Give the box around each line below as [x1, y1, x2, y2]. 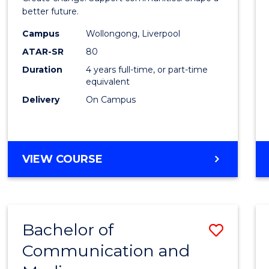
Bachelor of [22, 219, 114, 240]
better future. [22, 5, 79, 17]
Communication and [22, 240, 190, 261]
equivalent [86, 76, 130, 87]
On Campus [86, 94, 136, 105]
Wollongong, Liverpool [86, 28, 181, 39]
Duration [22, 64, 63, 75]
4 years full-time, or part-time [86, 64, 208, 75]
